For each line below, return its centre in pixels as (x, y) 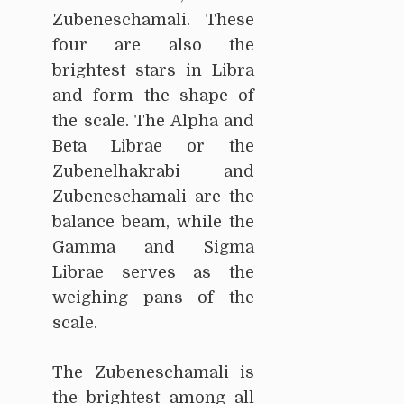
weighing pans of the (153, 298)
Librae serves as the (153, 273)
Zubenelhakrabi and (153, 172)
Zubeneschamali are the (153, 197)
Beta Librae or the (153, 147)
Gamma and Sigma (153, 248)
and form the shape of (153, 96)
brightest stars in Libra (153, 71)
